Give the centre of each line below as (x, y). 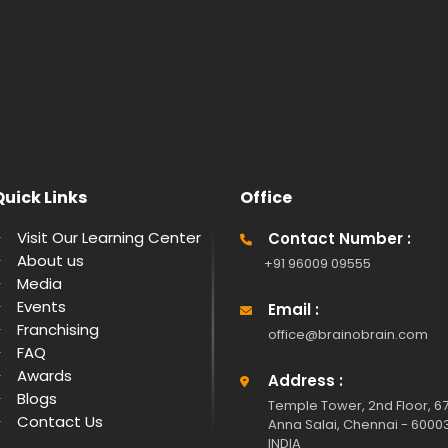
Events (41, 306)
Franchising (58, 329)
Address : (305, 380)
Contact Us (60, 421)
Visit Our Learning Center (109, 237)
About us (50, 260)
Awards (44, 375)
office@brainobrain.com (348, 334)
